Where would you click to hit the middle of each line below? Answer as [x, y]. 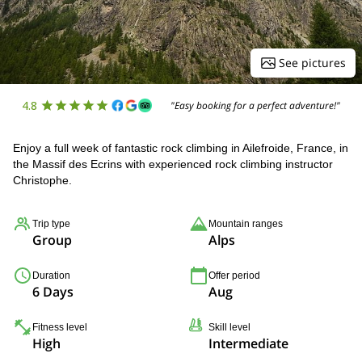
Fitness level [60, 327]
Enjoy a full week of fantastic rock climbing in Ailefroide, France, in [181, 148]
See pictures [312, 63]
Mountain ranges [246, 224]
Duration [51, 276]
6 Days [53, 292]
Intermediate [248, 343]
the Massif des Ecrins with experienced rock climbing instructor [173, 164]
